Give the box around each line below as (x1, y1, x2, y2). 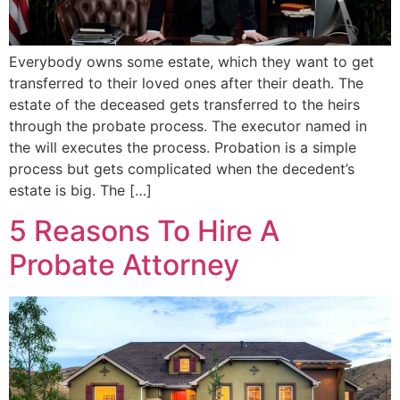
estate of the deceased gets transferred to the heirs (9, 96, 360, 114)
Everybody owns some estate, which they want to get (9, 53, 374, 71)
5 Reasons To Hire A (9, 212, 279, 248)
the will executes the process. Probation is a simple (9, 138, 356, 157)
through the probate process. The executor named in (9, 117, 367, 136)
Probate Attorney (9, 246, 239, 282)
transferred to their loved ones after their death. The (9, 74, 363, 93)
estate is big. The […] (9, 181, 152, 200)
